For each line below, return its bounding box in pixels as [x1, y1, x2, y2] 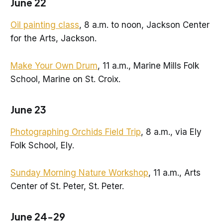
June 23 [10, 103, 46, 116]
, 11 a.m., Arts [148, 167, 201, 178]
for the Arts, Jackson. [10, 33, 97, 44]
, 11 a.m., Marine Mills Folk [97, 60, 199, 71]
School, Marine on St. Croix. [10, 74, 120, 84]
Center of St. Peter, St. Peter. [10, 181, 126, 191]
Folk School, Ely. [10, 140, 74, 151]
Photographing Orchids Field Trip [10, 127, 141, 137]
